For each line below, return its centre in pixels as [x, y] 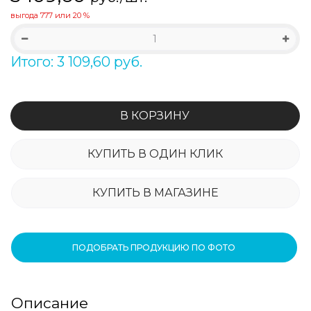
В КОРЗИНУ [155, 115]
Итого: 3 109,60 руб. [76, 61]
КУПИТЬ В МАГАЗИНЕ [155, 192]
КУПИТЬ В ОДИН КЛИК [155, 153]
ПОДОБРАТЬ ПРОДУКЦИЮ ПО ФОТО [154, 247]
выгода [25, 15]
